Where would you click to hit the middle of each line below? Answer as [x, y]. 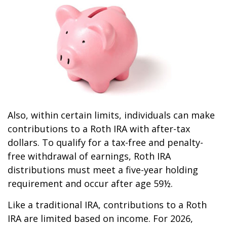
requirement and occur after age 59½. [90, 183]
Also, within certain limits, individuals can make [111, 115]
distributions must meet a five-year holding [103, 170]
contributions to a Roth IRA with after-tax [99, 129]
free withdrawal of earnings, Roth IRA [89, 156]
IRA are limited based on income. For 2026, [100, 218]
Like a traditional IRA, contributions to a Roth [107, 205]
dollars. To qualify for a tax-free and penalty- [105, 142]
